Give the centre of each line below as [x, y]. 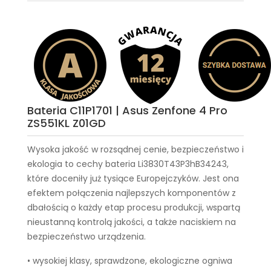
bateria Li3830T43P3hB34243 [166, 164]
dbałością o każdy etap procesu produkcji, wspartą [134, 207]
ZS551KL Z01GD [67, 123]
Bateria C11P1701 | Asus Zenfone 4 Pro [127, 110]
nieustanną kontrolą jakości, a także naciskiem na [132, 222]
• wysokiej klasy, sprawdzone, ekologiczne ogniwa [130, 261]
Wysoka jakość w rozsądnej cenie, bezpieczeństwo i [135, 149]
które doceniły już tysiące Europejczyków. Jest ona [133, 178]
